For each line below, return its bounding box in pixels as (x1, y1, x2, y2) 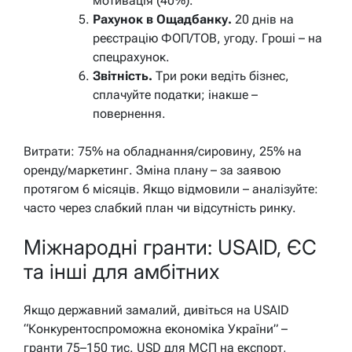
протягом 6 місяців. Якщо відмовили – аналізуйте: (24, 181, 318, 197)
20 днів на (232, 12, 294, 27)
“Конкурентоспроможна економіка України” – (24, 321, 288, 336)
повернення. (93, 106, 166, 122)
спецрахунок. (93, 49, 170, 65)
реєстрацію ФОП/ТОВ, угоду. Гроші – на (93, 31, 322, 46)
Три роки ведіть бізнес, (152, 68, 289, 84)
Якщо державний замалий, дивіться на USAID (24, 302, 289, 317)
